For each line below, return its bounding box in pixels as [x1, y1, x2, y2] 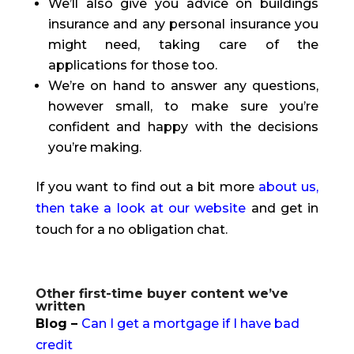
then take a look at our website [35, 201, 247, 217]
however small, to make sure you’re [47, 99, 319, 115]
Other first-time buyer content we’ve [35, 286, 288, 302]
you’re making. [47, 140, 141, 156]
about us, [258, 179, 319, 195]
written [35, 299, 85, 314]
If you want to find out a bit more [35, 179, 258, 195]
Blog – [35, 316, 81, 332]
